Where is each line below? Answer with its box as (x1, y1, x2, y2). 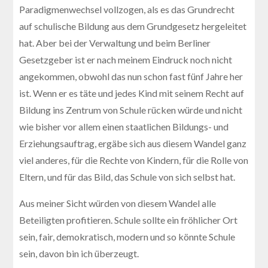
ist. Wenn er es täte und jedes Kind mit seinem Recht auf (19, 87, 245, 99)
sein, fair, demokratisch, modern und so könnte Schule (19, 230, 236, 242)
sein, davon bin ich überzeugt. (19, 247, 139, 259)
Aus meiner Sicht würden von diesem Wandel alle (19, 197, 217, 209)
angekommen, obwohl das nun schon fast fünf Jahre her (19, 70, 243, 82)
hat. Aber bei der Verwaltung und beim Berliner (19, 36, 211, 48)
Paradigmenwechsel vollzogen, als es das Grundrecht (19, 3, 235, 15)
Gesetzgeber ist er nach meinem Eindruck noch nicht (19, 53, 233, 65)
